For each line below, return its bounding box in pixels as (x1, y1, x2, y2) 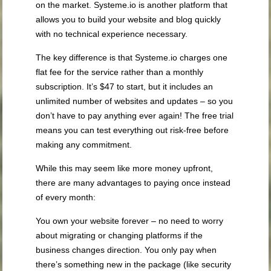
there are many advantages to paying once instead (36, 178, 231, 188)
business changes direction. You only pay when (36, 245, 217, 255)
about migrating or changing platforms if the (36, 230, 203, 241)
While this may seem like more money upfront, (36, 163, 214, 174)
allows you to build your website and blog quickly (36, 15, 221, 25)
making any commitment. (36, 140, 132, 150)
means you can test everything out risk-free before (36, 125, 229, 135)
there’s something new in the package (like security (36, 260, 232, 270)
